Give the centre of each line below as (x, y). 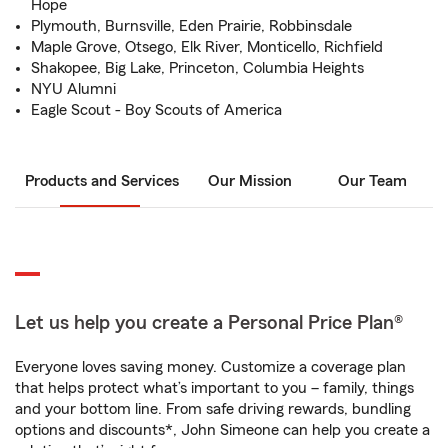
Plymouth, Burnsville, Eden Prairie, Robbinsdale (191, 26)
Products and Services (102, 181)
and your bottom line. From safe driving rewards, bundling (213, 409)
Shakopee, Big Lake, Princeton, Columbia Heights (197, 68)
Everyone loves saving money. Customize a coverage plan (210, 367)
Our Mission (250, 181)
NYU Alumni (73, 89)
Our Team (372, 181)
